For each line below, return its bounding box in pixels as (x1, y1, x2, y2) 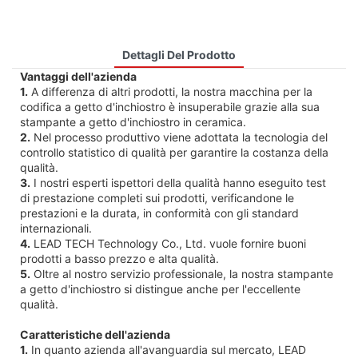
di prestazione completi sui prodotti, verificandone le (20, 190, 294, 205)
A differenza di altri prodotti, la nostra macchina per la (28, 84, 312, 98)
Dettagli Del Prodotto (122, 47, 236, 62)
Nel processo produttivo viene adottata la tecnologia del (30, 129, 328, 144)
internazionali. (20, 221, 92, 235)
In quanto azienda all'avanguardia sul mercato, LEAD (28, 342, 306, 356)
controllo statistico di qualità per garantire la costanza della (20, 145, 328, 159)
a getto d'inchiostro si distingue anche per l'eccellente (20, 281, 300, 296)
